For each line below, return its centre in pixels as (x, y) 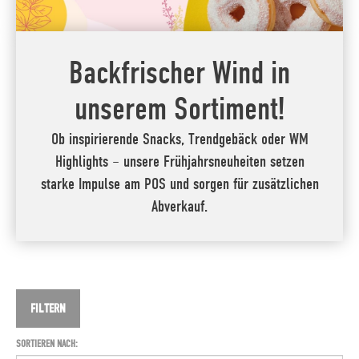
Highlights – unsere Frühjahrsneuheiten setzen (179, 161)
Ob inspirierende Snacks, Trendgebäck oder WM (179, 139)
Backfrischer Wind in (179, 73)
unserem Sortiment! (179, 109)
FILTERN (48, 309)
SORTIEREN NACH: (47, 344)
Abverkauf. (179, 206)
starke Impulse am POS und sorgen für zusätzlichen (179, 184)
